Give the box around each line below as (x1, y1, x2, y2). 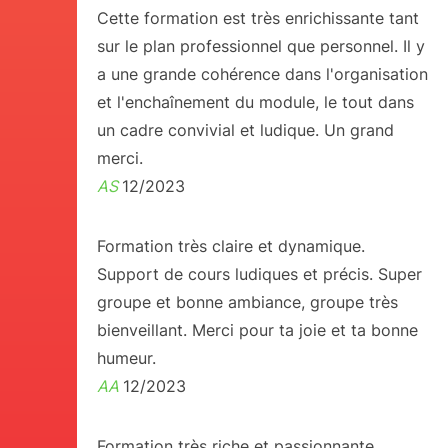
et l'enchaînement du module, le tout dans (96, 92, 414, 112)
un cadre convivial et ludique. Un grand (96, 120, 394, 140)
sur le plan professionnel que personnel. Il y (96, 36, 425, 56)
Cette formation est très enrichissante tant (96, 8, 419, 28)
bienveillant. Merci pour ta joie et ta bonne (96, 320, 418, 340)
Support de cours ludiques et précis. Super (96, 264, 422, 284)
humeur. (96, 348, 156, 368)
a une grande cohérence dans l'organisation (96, 64, 428, 84)
